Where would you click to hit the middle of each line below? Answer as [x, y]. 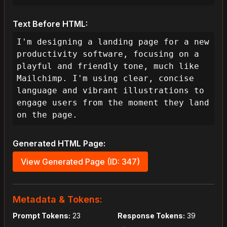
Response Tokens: [151, 216]
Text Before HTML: [50, 24]
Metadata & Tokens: [58, 199]
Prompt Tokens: [42, 216]
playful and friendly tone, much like [108, 66]
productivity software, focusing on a [108, 54]
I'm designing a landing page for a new [113, 42]
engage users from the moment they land [113, 103]
